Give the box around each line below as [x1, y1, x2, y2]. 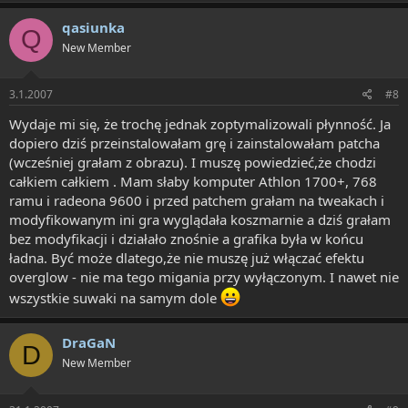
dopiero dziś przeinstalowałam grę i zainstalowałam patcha [9, 134, 380, 152]
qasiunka [62, 17, 125, 36]
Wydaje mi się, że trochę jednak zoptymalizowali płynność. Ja [9, 115, 391, 133]
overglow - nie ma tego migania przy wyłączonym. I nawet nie [9, 268, 399, 286]
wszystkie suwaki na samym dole [9, 289, 220, 307]
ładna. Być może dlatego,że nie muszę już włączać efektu [9, 249, 364, 267]
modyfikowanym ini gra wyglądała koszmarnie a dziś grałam [9, 210, 391, 229]
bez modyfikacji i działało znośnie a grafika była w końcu [9, 229, 363, 248]
